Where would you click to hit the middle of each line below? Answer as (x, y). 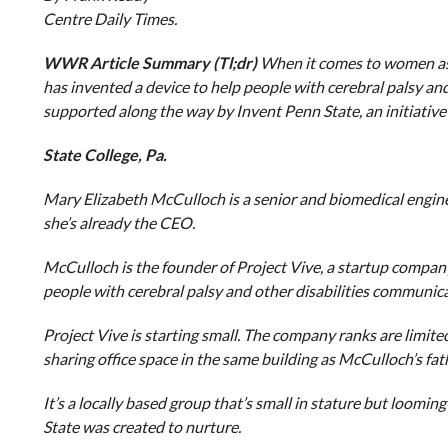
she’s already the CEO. (118, 222)
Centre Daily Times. (109, 18)
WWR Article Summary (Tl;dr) (149, 62)
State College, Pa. (104, 154)
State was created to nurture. (141, 426)
